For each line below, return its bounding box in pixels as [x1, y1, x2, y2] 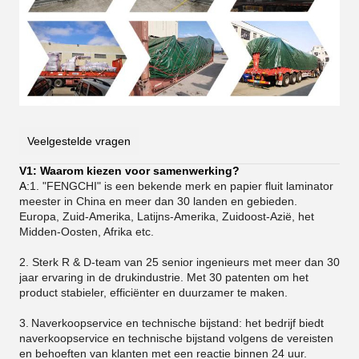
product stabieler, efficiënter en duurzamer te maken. [19, 285, 288, 299]
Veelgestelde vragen [27, 134, 131, 147]
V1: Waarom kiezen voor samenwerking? [19, 163, 240, 177]
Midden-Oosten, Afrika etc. [19, 224, 154, 238]
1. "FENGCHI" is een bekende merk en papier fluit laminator [30, 179, 333, 192]
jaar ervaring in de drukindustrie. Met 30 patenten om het [19, 270, 309, 284]
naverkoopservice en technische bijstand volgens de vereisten [19, 331, 333, 345]
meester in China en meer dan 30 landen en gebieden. [19, 194, 297, 208]
